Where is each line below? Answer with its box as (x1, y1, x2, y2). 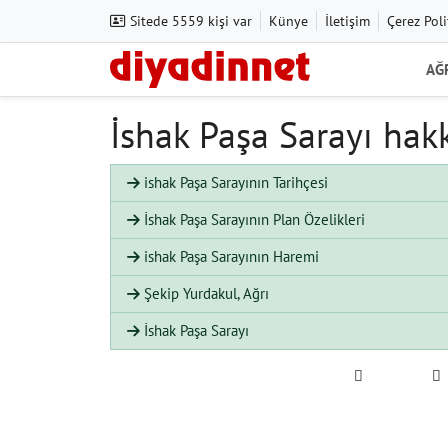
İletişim (325, 11, 370, 30)
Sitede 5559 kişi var (126, 11, 252, 30)
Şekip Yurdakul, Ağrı (140, 284, 269, 304)
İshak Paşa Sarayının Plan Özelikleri (140, 210, 365, 230)
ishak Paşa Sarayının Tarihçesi (140, 173, 328, 193)
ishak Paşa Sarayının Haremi (140, 247, 319, 267)
